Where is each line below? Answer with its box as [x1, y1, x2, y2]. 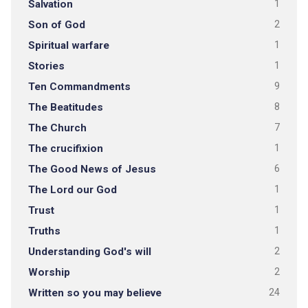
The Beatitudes [27, 101, 103, 113]
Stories [27, 60, 65, 72]
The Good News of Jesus [27, 163, 156, 175]
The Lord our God [27, 184, 117, 196]
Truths [27, 225, 60, 237]
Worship [27, 266, 70, 278]
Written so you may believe [27, 287, 162, 299]
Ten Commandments [27, 80, 131, 93]
